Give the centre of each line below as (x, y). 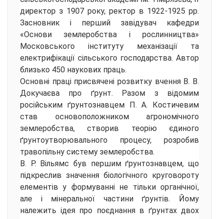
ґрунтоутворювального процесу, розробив (109, 140)
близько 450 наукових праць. (73, 70)
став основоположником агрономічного (109, 117)
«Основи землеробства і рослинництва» (109, 35)
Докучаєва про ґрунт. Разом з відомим (109, 93)
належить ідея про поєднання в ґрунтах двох (109, 211)
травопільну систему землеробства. (87, 152)
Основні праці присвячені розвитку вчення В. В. (109, 82)
